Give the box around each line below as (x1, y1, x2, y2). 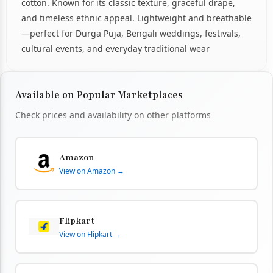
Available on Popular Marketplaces (15, 88, 183, 102)
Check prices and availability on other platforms (15, 108, 211, 121)
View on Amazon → (59, 165, 124, 176)
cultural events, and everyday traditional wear (21, 42, 210, 54)
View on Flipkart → (59, 229, 121, 239)
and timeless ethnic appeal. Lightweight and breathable (21, 12, 252, 24)
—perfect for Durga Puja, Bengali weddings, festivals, (21, 27, 241, 39)
